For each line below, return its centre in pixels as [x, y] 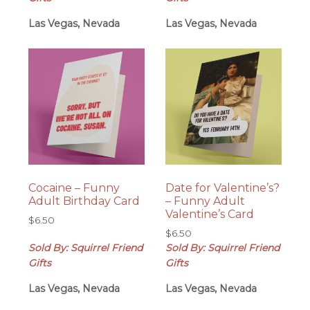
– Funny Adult [205, 201]
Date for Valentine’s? [222, 188]
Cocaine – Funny [74, 188]
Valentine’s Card [209, 215]
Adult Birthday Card [84, 201]
